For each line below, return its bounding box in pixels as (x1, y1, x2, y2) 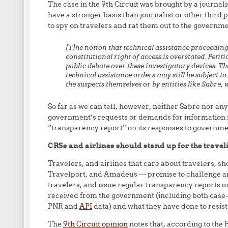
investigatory (145, 62, 190, 70)
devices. (191, 62, 217, 70)
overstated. (169, 52, 206, 61)
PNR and (47, 202, 79, 211)
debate (87, 62, 109, 70)
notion (84, 43, 107, 52)
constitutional (65, 52, 112, 61)
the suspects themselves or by (65, 80, 161, 89)
